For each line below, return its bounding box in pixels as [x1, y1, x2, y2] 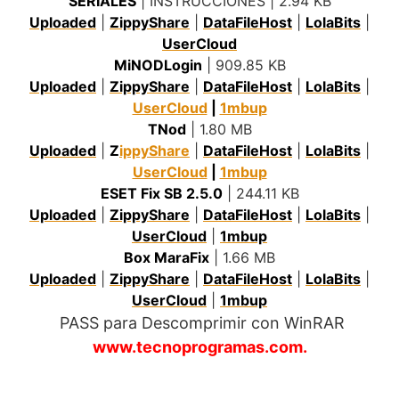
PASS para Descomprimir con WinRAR [59, 313, 345, 333]
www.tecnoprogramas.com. [92, 338, 307, 357]
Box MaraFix [124, 248, 209, 267]
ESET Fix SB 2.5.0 [100, 184, 223, 203]
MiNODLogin [113, 56, 202, 75]
